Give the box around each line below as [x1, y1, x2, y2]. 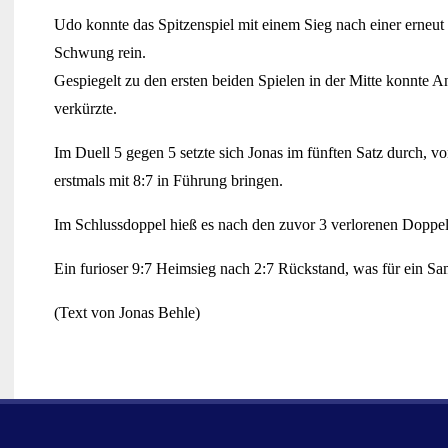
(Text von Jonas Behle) [54, 303, 200, 321]
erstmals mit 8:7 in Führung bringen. [54, 171, 283, 189]
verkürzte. [54, 99, 117, 117]
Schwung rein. [54, 43, 146, 61]
